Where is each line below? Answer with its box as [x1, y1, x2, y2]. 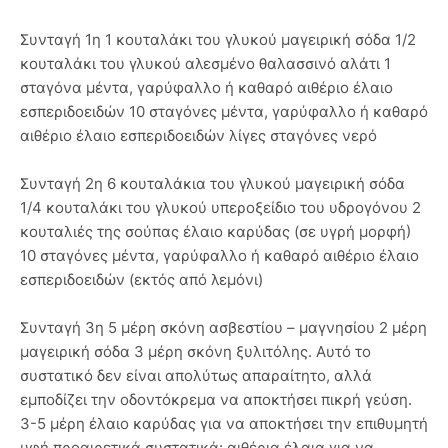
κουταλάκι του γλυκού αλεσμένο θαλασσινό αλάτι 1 [20, 53, 391, 73]
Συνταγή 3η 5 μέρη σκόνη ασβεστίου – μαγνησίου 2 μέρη [20, 317, 427, 337]
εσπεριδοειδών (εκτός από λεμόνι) [20, 269, 263, 289]
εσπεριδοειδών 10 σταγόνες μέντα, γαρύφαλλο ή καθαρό [20, 101, 428, 121]
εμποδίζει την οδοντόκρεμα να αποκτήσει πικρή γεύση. [20, 389, 412, 409]
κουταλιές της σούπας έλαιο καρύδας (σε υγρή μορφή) [20, 221, 411, 241]
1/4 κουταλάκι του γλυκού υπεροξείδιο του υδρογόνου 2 [20, 197, 421, 217]
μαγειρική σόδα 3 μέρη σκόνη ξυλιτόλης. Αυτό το [20, 341, 371, 361]
